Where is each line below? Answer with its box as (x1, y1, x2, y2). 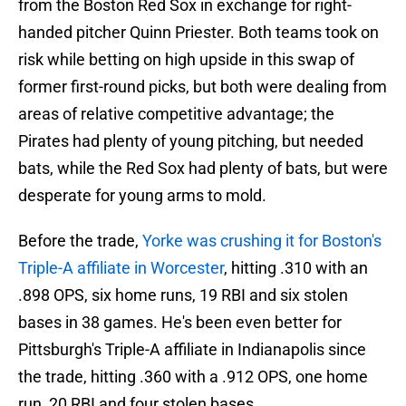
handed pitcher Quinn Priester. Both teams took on (18, 23, 379, 43)
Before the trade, (18, 231, 142, 251)
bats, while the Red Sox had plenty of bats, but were (18, 159, 388, 179)
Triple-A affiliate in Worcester (18, 258, 224, 278)
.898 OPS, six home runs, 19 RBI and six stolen (18, 285, 348, 305)
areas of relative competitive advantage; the (18, 104, 334, 124)
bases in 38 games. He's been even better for (18, 313, 342, 333)
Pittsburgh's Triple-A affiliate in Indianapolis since (18, 340, 366, 360)
